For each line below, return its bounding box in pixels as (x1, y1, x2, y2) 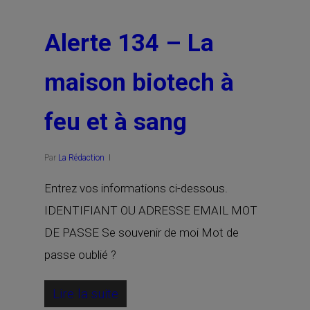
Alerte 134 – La (44, 29, 214, 57)
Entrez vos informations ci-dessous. (44, 181, 228, 195)
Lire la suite (53, 286, 118, 302)
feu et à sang (44, 108, 187, 136)
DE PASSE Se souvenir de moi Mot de (44, 226, 239, 239)
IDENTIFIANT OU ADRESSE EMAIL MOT (44, 203, 257, 217)
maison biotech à (44, 69, 234, 97)
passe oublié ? (44, 248, 116, 262)
